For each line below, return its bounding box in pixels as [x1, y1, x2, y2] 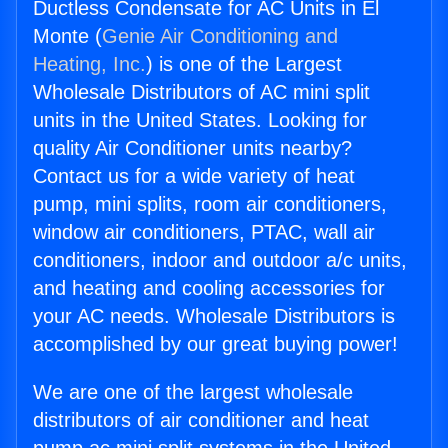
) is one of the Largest [146, 53, 342, 76]
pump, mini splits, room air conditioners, [33, 193, 387, 216]
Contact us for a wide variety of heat [33, 165, 355, 188]
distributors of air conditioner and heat [33, 409, 369, 432]
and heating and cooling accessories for [33, 277, 385, 300]
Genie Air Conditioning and [102, 25, 338, 48]
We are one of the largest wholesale [33, 381, 353, 404]
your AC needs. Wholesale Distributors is [33, 305, 395, 328]
